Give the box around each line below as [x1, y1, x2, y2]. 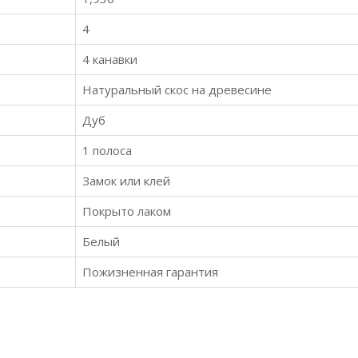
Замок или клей [82, 173, 170, 189]
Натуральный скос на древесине [82, 82, 272, 97]
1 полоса [82, 142, 132, 158]
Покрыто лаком [82, 203, 171, 219]
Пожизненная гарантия [82, 264, 218, 280]
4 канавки [82, 51, 137, 67]
